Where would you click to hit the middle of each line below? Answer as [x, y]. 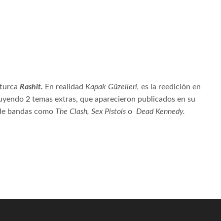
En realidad [65, 87]
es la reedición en [171, 87]
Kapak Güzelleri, [113, 87]
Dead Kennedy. [161, 112]
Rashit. [32, 87]
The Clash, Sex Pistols [92, 112]
